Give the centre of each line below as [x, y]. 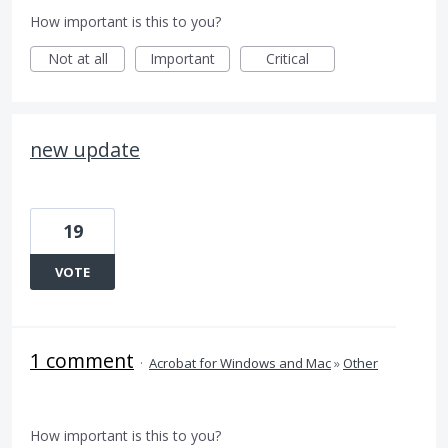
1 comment [82, 360]
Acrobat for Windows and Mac [240, 363]
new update [85, 149]
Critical [287, 58]
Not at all [77, 58]
